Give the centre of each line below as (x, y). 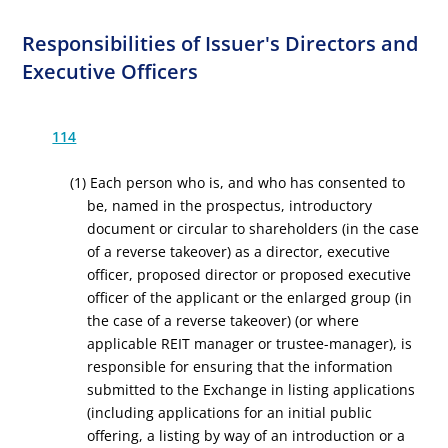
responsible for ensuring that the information (240, 366)
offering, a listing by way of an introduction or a (246, 435)
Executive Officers (110, 71)
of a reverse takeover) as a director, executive (239, 251)
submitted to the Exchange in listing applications (251, 389)
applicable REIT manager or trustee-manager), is (250, 343)
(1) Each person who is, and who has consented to (237, 182)
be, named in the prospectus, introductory (230, 205)
